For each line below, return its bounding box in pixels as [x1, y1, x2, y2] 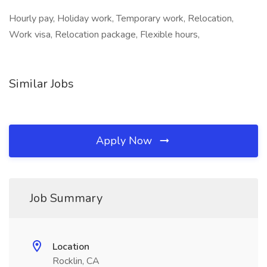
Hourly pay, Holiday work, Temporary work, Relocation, [9, 12, 234, 25]
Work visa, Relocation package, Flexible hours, [9, 28, 200, 41]
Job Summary [30, 190, 103, 206]
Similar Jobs [9, 76, 74, 92]
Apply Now [96, 133, 155, 148]
